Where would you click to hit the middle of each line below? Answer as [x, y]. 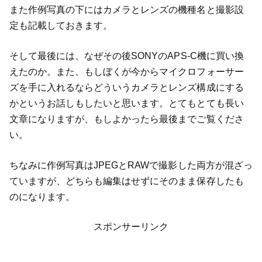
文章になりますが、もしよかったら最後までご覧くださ [126, 119]
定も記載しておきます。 [61, 26]
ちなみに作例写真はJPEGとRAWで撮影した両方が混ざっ [131, 165]
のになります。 [42, 196]
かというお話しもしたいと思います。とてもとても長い [126, 103]
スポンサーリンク [131, 227]
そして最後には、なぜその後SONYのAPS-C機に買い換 [126, 56]
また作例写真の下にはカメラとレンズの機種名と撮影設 [126, 10]
